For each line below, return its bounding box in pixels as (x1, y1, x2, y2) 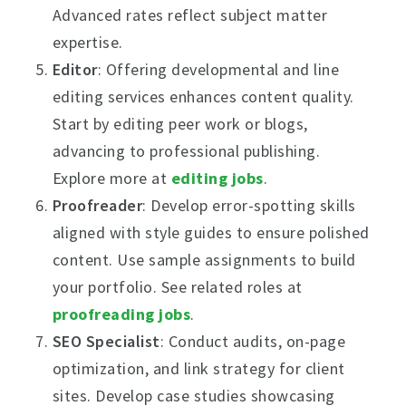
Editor (52, 59, 98, 80)
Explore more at (52, 168, 171, 188)
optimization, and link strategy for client (52, 358, 345, 379)
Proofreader (52, 195, 143, 216)
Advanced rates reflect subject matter (52, 5, 328, 25)
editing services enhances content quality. (52, 86, 354, 107)
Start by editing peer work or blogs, (52, 113, 308, 134)
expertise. (52, 32, 123, 53)
